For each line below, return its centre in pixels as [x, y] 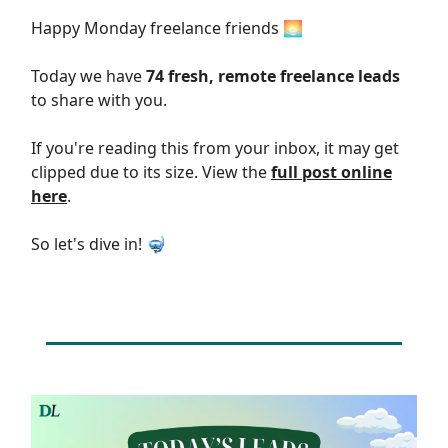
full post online [331, 172]
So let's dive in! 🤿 [98, 244]
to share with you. [99, 100]
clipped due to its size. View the [151, 172]
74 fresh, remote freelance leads [273, 76]
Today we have [88, 76]
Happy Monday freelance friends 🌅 [167, 28]
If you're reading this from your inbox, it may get [215, 148]
